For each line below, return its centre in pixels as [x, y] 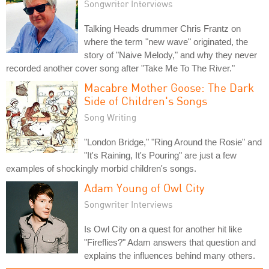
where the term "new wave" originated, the [166, 42]
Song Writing [110, 117]
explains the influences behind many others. [170, 255]
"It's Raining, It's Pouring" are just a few [160, 155]
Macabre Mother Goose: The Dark [169, 87]
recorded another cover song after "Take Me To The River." [120, 68]
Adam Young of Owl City [144, 188]
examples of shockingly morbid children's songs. [101, 168]
